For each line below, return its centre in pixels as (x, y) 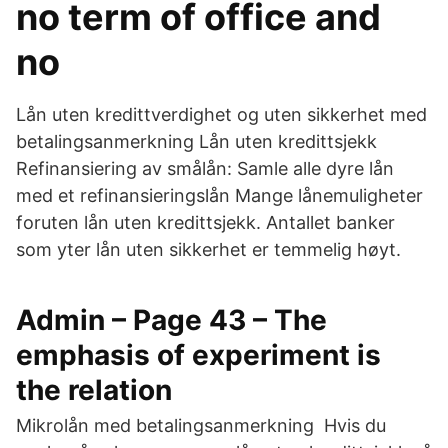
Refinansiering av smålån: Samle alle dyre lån (205, 168)
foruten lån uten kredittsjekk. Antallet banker (205, 222)
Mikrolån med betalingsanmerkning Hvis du (201, 425)
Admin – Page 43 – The (171, 320)
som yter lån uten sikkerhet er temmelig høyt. (208, 249)
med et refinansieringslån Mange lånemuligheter (219, 195)
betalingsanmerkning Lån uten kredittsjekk (196, 141)
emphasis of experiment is (198, 355)
